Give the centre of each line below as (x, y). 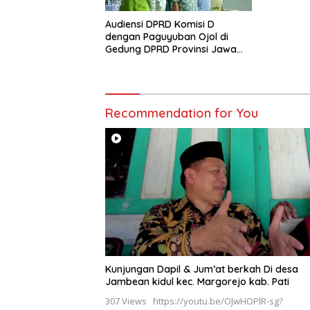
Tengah (122, 61)
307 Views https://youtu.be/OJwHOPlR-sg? (194, 301)
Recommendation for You (182, 113)
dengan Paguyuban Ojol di (167, 36)
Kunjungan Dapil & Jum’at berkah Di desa (202, 269)
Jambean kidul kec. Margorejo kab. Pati (197, 281)
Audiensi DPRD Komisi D (160, 24)
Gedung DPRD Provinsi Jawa (171, 49)
